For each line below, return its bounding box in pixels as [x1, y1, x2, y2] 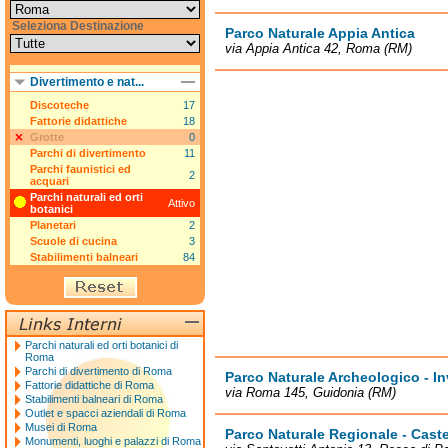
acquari [30, 175, 69, 187]
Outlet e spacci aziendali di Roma [25, 407, 186, 419]
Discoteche [30, 99, 89, 111]
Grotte [30, 131, 64, 143]
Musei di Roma [25, 421, 97, 433]
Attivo [168, 197, 195, 209]
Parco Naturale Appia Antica [225, 25, 415, 41]
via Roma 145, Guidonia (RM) [225, 385, 396, 400]
